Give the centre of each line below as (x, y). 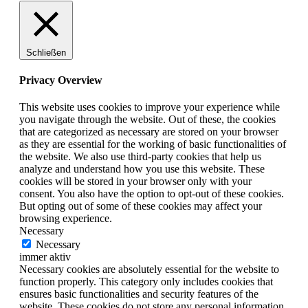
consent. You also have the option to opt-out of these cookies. (152, 194)
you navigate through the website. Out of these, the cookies (147, 120)
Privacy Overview (61, 80)
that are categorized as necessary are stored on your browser (149, 132)
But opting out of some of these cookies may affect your (141, 206)
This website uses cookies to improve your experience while (150, 107)
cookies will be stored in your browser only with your (135, 181)
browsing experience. (66, 219)
